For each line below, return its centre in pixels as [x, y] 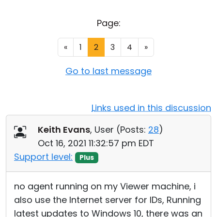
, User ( [105, 130]
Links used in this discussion [151, 108]
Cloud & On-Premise [54, 13]
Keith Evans [64, 130]
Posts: [133, 130]
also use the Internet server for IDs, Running [108, 200]
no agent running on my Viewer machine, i [105, 186]
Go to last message [108, 71]
